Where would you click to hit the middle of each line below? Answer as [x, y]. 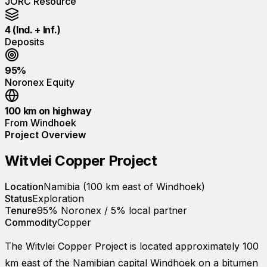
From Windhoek [41, 122]
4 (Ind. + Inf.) [33, 30]
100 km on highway [48, 111]
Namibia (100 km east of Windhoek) [124, 186]
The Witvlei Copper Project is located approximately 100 [132, 246]
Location [24, 186]
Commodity [31, 222]
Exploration [58, 198]
